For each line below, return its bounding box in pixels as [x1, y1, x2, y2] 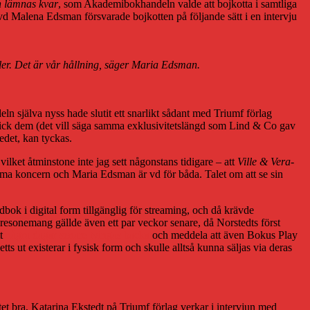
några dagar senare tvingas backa [6, 228, 149, 241]
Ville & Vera [237, 155, 291, 167]
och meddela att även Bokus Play [149, 228, 298, 241]
